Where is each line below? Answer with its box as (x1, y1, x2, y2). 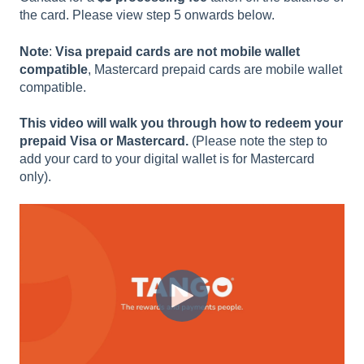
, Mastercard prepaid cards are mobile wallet (88, 62, 342, 76)
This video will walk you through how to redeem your (19, 115, 343, 130)
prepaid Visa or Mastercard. (19, 133, 192, 148)
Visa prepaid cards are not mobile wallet (55, 44, 300, 58)
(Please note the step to (192, 133, 327, 148)
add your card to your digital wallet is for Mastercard (19, 151, 314, 166)
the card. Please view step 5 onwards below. (19, 8, 275, 23)
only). (19, 169, 51, 184)
